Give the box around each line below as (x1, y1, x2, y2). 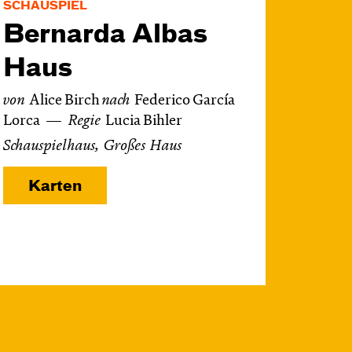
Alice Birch (29, 93, 102, 108)
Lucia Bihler (105, 114, 182, 129)
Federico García (134, 93, 234, 108)
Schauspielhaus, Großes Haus (3, 139, 182, 154)
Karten (28, 179, 82, 194)
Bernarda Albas (3, 23, 207, 48)
